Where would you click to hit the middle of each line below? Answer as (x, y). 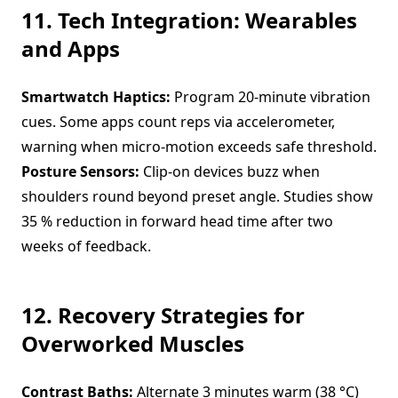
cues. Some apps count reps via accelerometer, (178, 122)
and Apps (71, 48)
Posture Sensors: (80, 171)
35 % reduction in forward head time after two (177, 221)
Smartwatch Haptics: (96, 97)
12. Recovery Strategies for (163, 315)
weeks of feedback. (86, 246)
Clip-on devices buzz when (230, 171)
